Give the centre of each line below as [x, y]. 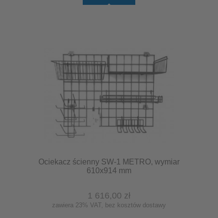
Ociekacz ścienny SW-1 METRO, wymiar [109, 162]
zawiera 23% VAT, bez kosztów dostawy [109, 205]
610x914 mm [109, 171]
